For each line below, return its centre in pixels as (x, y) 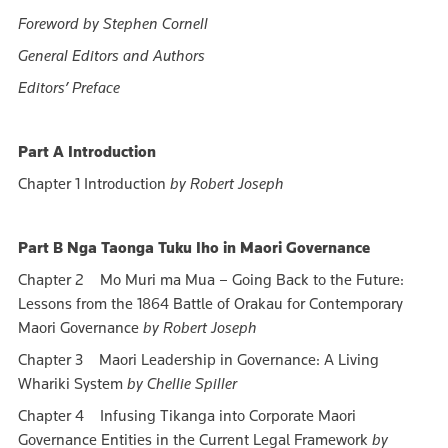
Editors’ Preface (69, 88)
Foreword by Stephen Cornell (113, 24)
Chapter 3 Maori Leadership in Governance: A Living (198, 360)
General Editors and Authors (111, 56)
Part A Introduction (87, 152)
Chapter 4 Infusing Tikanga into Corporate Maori (187, 416)
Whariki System (72, 384)
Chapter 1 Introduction (94, 184)
